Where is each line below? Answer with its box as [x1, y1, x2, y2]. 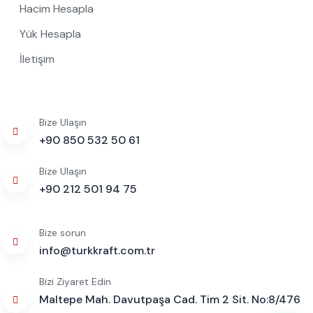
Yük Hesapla [19, 26, 81, 41]
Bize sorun [38, 226, 86, 239]
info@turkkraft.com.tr [38, 242, 155, 258]
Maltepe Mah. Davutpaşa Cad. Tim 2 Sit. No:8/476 [38, 291, 300, 307]
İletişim [19, 51, 54, 66]
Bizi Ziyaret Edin [38, 275, 111, 288]
